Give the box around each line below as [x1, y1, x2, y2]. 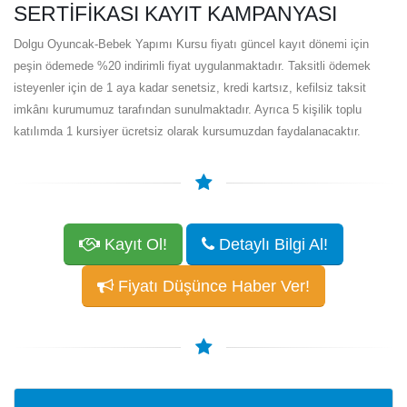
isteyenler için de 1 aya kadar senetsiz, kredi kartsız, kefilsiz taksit [14, 80, 366, 94]
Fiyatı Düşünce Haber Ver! [114, 276, 310, 295]
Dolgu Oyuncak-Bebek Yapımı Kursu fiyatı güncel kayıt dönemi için [14, 36, 369, 51]
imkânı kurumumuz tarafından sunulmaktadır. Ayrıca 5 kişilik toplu [14, 102, 362, 116]
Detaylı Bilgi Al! [214, 234, 328, 253]
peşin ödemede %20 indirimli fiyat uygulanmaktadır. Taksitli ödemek [14, 58, 371, 73]
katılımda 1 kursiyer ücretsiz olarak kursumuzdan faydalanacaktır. [14, 124, 361, 138]
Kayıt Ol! [100, 234, 167, 253]
